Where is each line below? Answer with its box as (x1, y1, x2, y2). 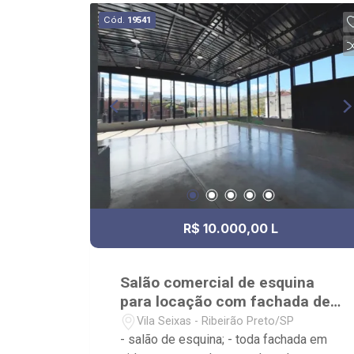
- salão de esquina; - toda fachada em (120, 332, 328, 348)
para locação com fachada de (120, 292, 331, 311)
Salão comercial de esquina (120, 273, 315, 292)
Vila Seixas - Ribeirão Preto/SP (137, 314, 295, 328)
